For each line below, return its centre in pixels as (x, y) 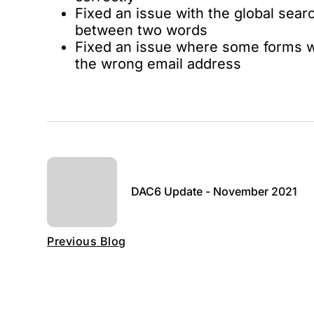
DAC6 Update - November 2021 (214, 191)
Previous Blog (87, 241)
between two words (142, 30)
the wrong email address (158, 64)
